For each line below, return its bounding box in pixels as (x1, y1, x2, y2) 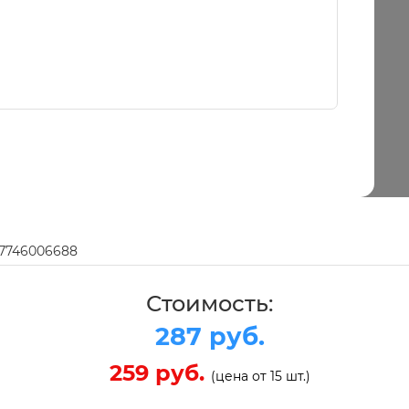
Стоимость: (146, 289, 273, 317)
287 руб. (154, 320, 265, 351)
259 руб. (109, 359, 211, 386)
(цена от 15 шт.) (210, 367, 310, 384)
